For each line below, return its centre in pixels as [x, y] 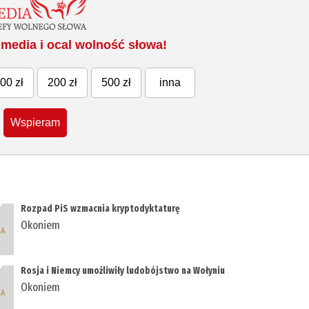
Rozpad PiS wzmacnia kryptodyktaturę [101, 209]
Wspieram [36, 123]
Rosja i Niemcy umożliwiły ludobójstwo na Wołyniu [123, 271]
